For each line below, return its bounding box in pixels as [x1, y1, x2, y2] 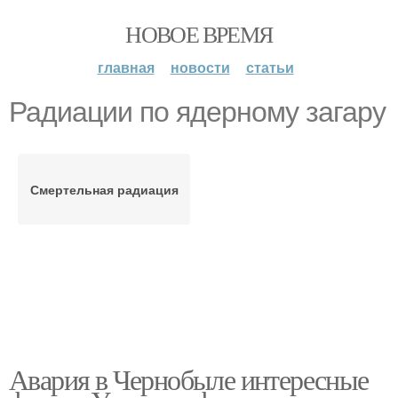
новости [170, 57, 230, 77]
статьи [245, 57, 294, 77]
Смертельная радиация [29, 180, 179, 198]
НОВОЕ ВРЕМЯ [125, 19, 273, 49]
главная [97, 57, 155, 77]
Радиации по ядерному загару [9, 96, 386, 128]
